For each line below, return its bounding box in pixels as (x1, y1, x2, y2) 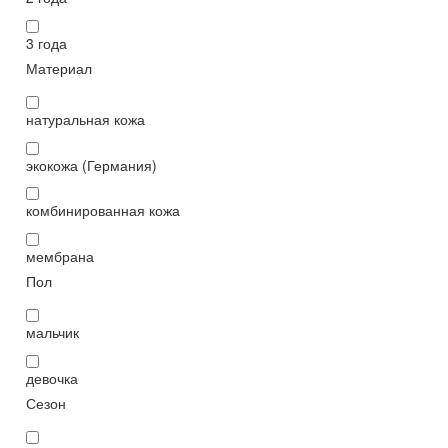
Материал (26, 57, 92, 78)
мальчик (26, 322, 79, 343)
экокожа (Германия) (26, 154, 157, 175)
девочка (26, 367, 78, 388)
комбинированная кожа (26, 200, 180, 221)
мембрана (26, 246, 94, 267)
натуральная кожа (26, 108, 145, 129)
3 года (26, 32, 67, 53)
